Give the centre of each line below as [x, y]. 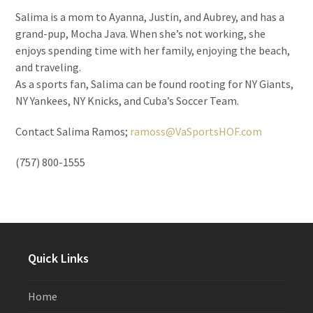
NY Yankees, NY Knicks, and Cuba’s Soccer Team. [128, 101]
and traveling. [49, 67]
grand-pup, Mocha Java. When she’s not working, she [141, 34]
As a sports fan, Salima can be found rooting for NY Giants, [155, 84]
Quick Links [58, 259]
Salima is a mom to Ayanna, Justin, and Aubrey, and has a [150, 17]
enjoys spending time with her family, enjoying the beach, [153, 51]
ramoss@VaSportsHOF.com [196, 132]
